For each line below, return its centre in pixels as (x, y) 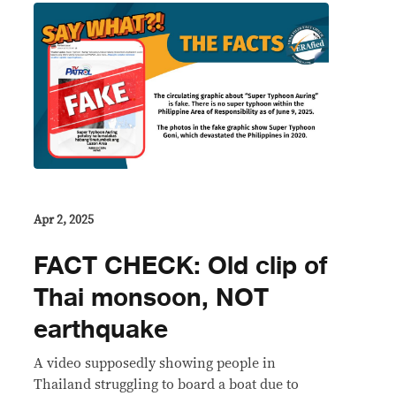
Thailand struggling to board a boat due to (166, 385)
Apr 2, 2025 (64, 221)
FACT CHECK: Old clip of (180, 267)
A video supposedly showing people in (155, 364)
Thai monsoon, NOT (151, 298)
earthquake (101, 330)
